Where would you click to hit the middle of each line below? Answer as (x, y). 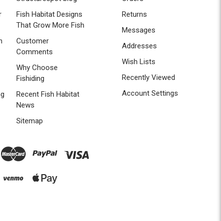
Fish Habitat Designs (50, 14)
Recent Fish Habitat (48, 94)
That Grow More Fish (51, 25)
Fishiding (31, 78)
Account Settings (150, 93)
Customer (33, 41)
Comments (35, 52)
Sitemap (30, 121)
